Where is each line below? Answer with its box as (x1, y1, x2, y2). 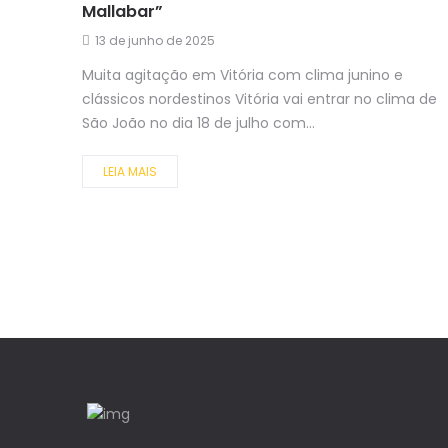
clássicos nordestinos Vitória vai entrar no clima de (82, 89, 437, 110)
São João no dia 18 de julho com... (82, 113, 315, 134)
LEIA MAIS (103, 163, 157, 181)
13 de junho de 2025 (95, 32, 215, 50)
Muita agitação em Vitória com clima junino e (82, 65, 403, 86)
